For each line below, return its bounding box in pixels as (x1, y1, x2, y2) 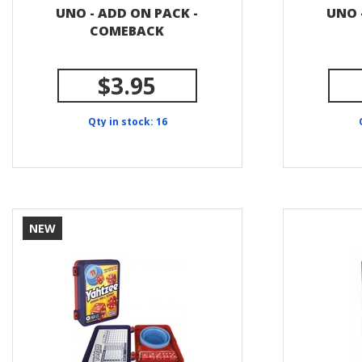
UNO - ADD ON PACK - (56, 4, 199, 22)
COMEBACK (90, 22, 165, 40)
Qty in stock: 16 (87, 115, 167, 128)
